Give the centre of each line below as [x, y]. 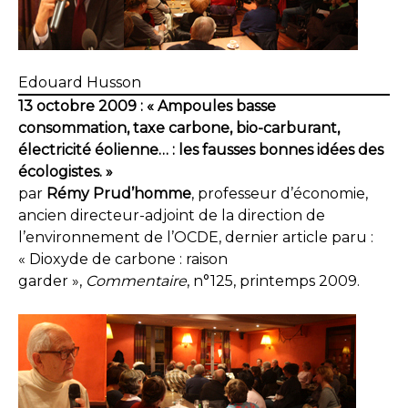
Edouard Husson [80, 82]
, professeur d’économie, [280, 194]
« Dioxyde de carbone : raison [123, 259]
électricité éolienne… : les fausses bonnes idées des [201, 150]
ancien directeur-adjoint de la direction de [172, 215]
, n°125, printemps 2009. [273, 281]
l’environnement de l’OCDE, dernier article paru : [196, 237]
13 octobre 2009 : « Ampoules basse [147, 106]
